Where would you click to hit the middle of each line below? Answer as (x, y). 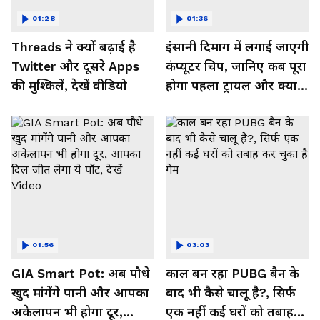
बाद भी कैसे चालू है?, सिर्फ (231, 292)
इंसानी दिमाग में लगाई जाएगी (237, 47)
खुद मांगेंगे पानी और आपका (80, 292)
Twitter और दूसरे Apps (75, 66)
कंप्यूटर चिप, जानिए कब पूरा (236, 66)
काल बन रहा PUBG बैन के (232, 273)
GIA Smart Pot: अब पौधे (81, 273)
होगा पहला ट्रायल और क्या (231, 85)
